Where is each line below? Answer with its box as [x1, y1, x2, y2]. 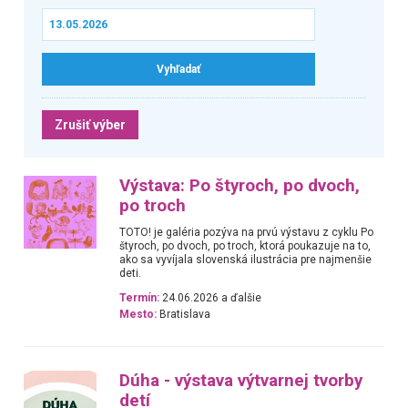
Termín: [119, 291, 160, 305]
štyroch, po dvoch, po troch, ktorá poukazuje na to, [119, 239, 372, 252]
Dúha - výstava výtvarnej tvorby [119, 370, 363, 391]
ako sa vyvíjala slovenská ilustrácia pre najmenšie [119, 252, 372, 266]
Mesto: [119, 308, 158, 321]
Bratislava [157, 308, 211, 321]
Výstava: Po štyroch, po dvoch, [119, 175, 361, 196]
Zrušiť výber [54, 117, 126, 132]
